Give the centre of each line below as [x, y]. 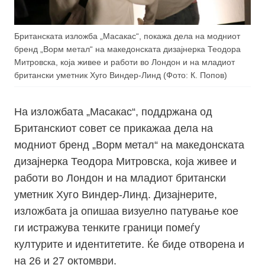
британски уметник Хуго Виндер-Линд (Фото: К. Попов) [121, 75]
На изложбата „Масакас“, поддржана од [113, 112]
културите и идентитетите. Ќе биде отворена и [129, 245]
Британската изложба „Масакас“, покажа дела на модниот [127, 36]
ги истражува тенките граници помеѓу [107, 228]
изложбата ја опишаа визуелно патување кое [126, 211]
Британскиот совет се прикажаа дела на [114, 129]
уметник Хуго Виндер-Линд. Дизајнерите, [116, 195]
